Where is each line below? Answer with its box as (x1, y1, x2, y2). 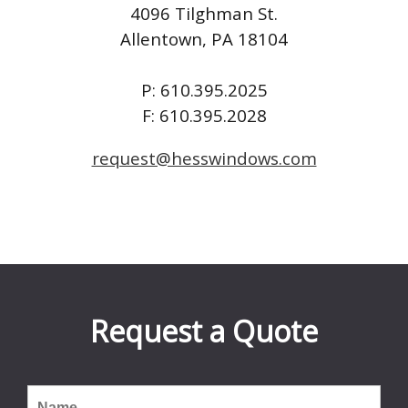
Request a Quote (90, 311, 318, 352)
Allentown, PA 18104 (120, 26, 288, 50)
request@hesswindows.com (91, 146, 317, 169)
